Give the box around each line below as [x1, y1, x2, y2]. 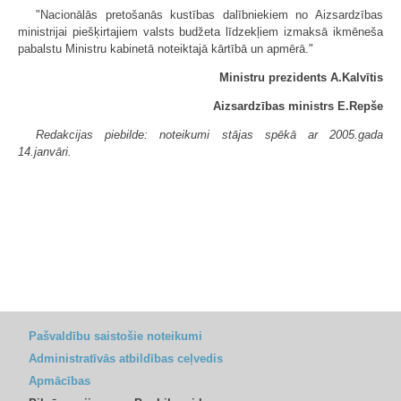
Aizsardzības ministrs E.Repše [213, 99, 383, 113]
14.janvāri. [18, 145, 72, 158]
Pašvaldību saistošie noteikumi [29, 329, 202, 343]
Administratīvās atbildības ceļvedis [29, 352, 223, 365]
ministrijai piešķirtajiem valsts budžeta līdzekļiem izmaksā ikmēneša [18, 25, 383, 38]
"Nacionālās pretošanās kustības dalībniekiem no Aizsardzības [36, 8, 383, 21]
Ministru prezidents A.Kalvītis [219, 71, 383, 84]
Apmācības [29, 374, 90, 388]
